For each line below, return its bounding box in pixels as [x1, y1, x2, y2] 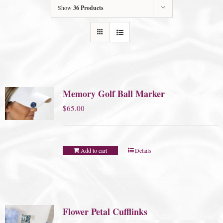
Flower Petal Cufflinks [62, 205, 147, 219]
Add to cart [80, 146, 107, 155]
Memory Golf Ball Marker [62, 87, 165, 101]
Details [135, 146, 152, 155]
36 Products [73, 3, 104, 12]
